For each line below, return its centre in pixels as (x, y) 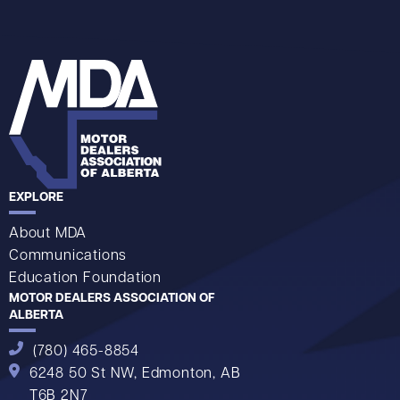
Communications (68, 256)
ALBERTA (36, 315)
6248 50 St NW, (83, 374)
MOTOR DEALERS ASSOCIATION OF (112, 298)
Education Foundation (85, 278)
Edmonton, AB (191, 374)
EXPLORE (36, 197)
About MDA (48, 233)
